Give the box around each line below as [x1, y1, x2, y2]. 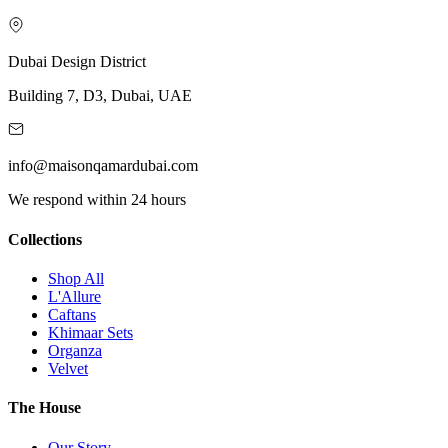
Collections [8, 230, 82, 248]
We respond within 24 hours [8, 191, 186, 209]
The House [8, 399, 81, 417]
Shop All [48, 270, 104, 287]
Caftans [48, 306, 96, 323]
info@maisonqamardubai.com [8, 157, 198, 175]
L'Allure [48, 288, 101, 305]
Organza [48, 342, 102, 359]
